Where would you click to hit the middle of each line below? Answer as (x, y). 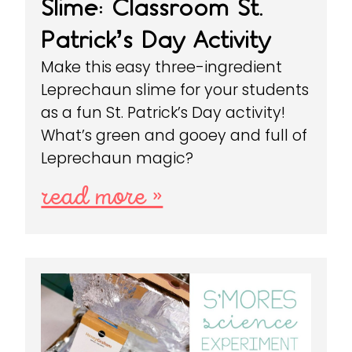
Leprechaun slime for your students (175, 90)
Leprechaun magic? (117, 158)
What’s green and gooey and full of (174, 135)
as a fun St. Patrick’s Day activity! (163, 112)
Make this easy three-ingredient (162, 67)
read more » (102, 197)
